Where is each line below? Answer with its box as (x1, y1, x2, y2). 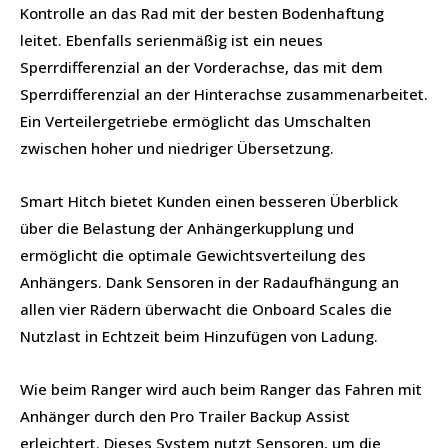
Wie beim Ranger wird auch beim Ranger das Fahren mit (20, 378, 422, 399)
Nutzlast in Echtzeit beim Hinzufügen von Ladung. (20, 325, 378, 346)
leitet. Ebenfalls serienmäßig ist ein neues (20, 29, 323, 50)
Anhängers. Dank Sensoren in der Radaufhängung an (20, 271, 399, 292)
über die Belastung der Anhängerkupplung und (20, 217, 354, 238)
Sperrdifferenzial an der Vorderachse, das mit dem (20, 56, 383, 77)
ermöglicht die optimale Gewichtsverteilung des (20, 244, 366, 265)
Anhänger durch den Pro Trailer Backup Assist (20, 405, 350, 426)
